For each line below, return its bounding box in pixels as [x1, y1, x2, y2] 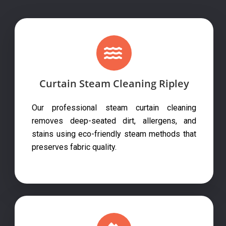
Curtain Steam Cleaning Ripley [39, 76, 189, 90]
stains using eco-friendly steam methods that [32, 129, 196, 139]
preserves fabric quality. [32, 142, 117, 152]
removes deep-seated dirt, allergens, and [32, 116, 196, 126]
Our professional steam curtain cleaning [32, 102, 196, 112]
